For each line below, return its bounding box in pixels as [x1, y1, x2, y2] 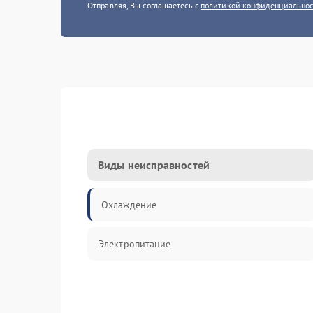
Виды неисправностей [98, 158, 210, 172]
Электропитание [99, 238, 171, 250]
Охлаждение [101, 198, 156, 211]
